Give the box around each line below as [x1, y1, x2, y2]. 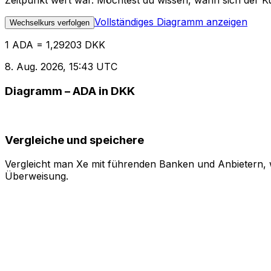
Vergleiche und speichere [5, 132, 144, 147]
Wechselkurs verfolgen [10, 18, 90, 28]
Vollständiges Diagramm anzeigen [94, 16, 247, 28]
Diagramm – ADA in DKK [5, 84, 135, 99]
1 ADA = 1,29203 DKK [5, 39, 105, 51]
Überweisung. [5, 170, 68, 183]
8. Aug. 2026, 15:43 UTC [5, 60, 117, 73]
